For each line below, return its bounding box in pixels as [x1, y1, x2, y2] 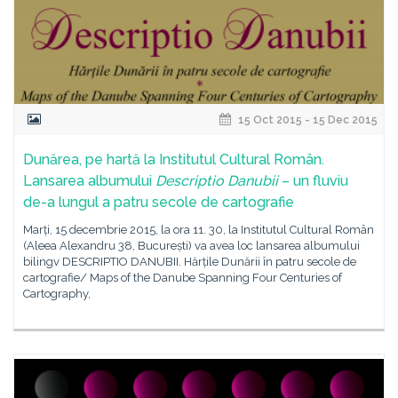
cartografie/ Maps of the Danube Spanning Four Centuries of [23, 271, 342, 284]
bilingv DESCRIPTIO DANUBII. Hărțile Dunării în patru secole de [23, 255, 356, 268]
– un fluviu [278, 172, 348, 189]
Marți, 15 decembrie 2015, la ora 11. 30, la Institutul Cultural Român [23, 223, 374, 236]
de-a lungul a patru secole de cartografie [23, 194, 294, 211]
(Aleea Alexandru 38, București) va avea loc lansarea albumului [23, 239, 360, 252]
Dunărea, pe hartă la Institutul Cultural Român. [23, 151, 324, 168]
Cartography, [23, 287, 91, 300]
